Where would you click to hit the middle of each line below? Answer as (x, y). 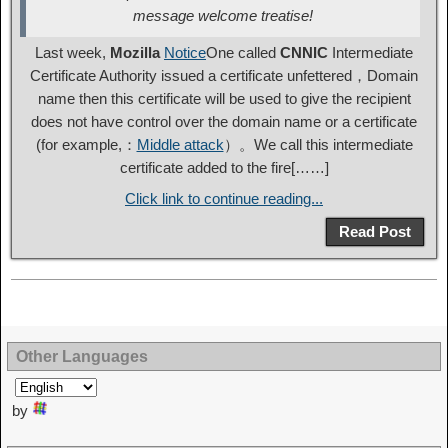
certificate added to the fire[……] (224, 168)
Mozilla (135, 53)
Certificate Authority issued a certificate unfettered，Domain (224, 76)
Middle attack (180, 145)
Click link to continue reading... (224, 199)
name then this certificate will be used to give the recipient (224, 99)
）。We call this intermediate (318, 145)
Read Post (375, 232)
